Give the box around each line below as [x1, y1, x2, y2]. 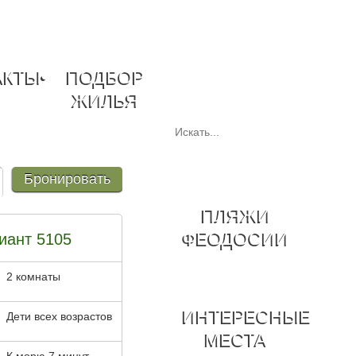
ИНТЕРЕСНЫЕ [182, 306, 311, 327]
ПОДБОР [67, 67, 145, 87]
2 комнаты [6, 270, 60, 283]
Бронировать [23, 171, 110, 187]
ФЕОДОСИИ [183, 228, 289, 249]
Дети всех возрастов [6, 310, 112, 323]
